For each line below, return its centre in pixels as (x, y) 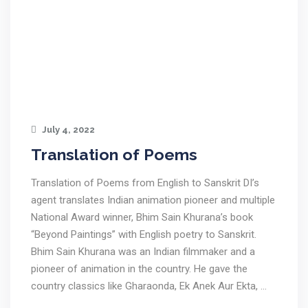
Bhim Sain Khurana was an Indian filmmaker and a (143, 252)
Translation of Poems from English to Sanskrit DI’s (145, 183)
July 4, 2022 (67, 130)
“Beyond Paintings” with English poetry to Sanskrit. (144, 234)
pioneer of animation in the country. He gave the (139, 269)
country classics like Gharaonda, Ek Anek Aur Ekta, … (149, 286)
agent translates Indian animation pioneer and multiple (153, 200)
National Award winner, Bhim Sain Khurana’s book (142, 217)
